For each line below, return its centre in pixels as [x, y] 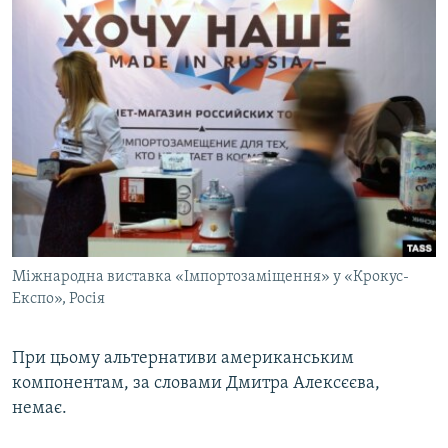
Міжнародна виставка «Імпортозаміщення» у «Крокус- [210, 277]
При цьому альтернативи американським [183, 359]
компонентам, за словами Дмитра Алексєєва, [196, 384]
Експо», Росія [58, 299]
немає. [39, 409]
